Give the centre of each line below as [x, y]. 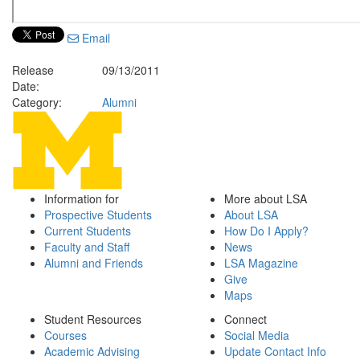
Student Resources [93, 319]
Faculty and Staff [87, 247]
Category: [37, 102]
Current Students [88, 231]
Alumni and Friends [94, 263]
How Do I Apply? [266, 231]
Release [33, 70]
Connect [245, 319]
